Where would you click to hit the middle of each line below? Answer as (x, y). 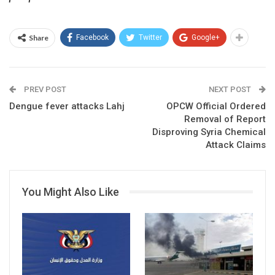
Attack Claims (236, 145)
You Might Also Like (71, 192)
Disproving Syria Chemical (209, 132)
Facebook (92, 37)
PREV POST (44, 89)
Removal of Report (225, 119)
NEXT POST (231, 89)
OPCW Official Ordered (216, 106)
